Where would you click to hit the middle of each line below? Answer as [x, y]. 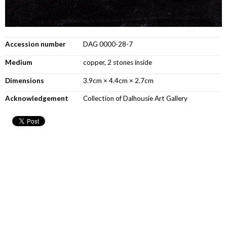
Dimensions [25, 80]
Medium [19, 62]
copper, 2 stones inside [118, 62]
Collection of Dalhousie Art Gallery [136, 99]
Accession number [35, 44]
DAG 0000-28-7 [108, 44]
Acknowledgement [37, 99]
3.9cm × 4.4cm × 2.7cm [119, 80]
